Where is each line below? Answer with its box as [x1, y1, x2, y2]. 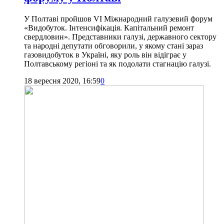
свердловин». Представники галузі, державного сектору [24, 32, 216, 41]
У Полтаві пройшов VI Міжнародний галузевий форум [24, 14, 212, 23]
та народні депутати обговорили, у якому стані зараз [24, 41, 203, 50]
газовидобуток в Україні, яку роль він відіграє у [24, 50, 186, 59]
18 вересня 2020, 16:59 [24, 76, 100, 85]
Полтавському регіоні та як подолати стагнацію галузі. [24, 59, 211, 68]
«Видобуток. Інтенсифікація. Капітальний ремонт [24, 23, 194, 32]
